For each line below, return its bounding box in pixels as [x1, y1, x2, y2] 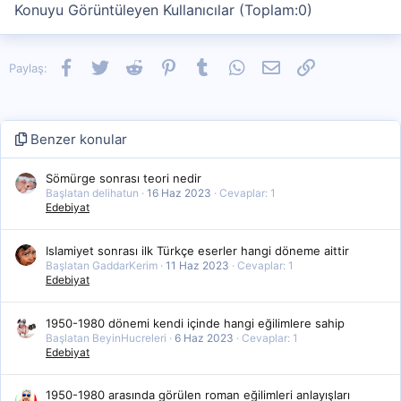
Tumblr [210, 58, 249, 73]
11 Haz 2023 [166, 258, 229, 272]
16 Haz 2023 [147, 186, 211, 200]
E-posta [278, 58, 323, 73]
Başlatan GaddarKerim [46, 258, 158, 272]
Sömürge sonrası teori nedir [46, 171, 201, 186]
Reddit [141, 58, 178, 73]
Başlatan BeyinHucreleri [46, 330, 166, 345]
